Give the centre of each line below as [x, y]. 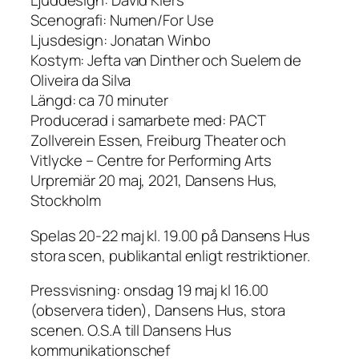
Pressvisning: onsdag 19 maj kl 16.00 [150, 290]
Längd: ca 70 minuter [99, 101]
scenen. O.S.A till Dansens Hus [131, 331]
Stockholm [66, 201]
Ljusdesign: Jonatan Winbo [121, 40]
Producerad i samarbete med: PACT [148, 121]
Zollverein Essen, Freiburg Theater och [159, 141]
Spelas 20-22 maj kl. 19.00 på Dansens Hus [170, 235]
